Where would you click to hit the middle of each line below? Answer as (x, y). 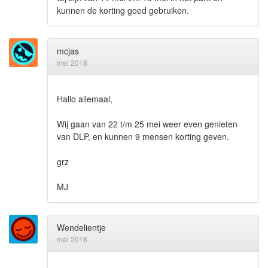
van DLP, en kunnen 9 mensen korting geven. (143, 137)
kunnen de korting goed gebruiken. (123, 10)
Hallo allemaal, (85, 99)
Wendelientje (81, 228)
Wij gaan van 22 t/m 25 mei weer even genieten (147, 124)
